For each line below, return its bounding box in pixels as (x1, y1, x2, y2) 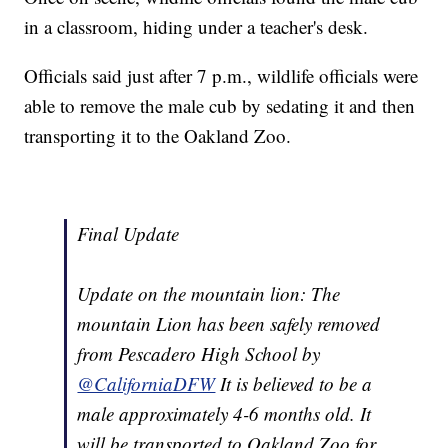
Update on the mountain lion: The (77, 280, 341, 306)
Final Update (77, 220, 180, 246)
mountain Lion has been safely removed (77, 310, 381, 336)
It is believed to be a (215, 370, 373, 396)
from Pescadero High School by (77, 340, 321, 366)
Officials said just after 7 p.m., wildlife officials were (24, 62, 419, 88)
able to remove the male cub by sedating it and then (24, 92, 416, 118)
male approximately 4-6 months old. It (77, 400, 372, 426)
